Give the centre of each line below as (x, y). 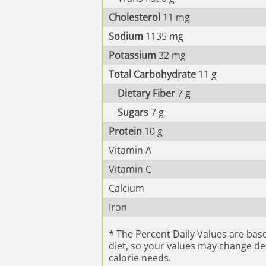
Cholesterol (134, 17)
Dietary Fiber (146, 93)
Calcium (126, 188)
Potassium (132, 55)
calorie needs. (140, 257)
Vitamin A (130, 150)
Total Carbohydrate (152, 74)
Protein (125, 131)
